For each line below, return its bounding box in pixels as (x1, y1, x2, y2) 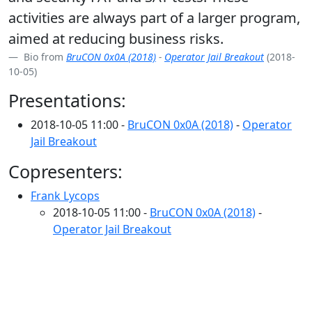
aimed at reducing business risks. (8, 29, 224, 48)
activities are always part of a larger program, (8, 8, 300, 27)
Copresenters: (8, 159, 123, 183)
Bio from (21, 50, 66, 63)
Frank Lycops (31, 188, 100, 203)
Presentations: (8, 88, 126, 112)
